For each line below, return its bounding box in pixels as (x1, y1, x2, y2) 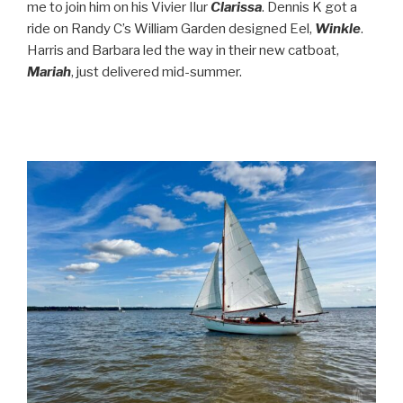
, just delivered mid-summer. (71, 63, 242, 80)
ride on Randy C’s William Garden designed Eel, (27, 20, 315, 37)
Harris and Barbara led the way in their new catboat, (27, 41, 339, 58)
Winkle (315, 20, 361, 37)
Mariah (27, 63, 71, 80)
